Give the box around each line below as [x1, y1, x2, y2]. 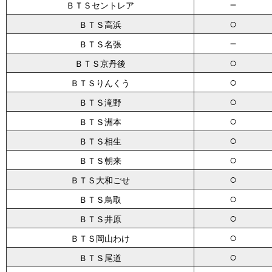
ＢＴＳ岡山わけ [70, 234, 130, 243]
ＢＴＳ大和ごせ [70, 175, 130, 185]
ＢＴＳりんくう [70, 78, 130, 88]
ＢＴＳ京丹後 [75, 59, 126, 69]
